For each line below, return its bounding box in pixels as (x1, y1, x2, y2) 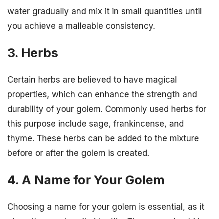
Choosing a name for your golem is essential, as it (7, 202, 204, 212)
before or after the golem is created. (7, 148, 149, 158)
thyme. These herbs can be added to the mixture (7, 133, 199, 143)
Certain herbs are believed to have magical (7, 74, 177, 85)
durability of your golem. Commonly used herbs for (7, 104, 206, 114)
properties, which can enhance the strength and (7, 89, 197, 99)
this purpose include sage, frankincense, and (7, 118, 184, 129)
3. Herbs (7, 44, 58, 60)
